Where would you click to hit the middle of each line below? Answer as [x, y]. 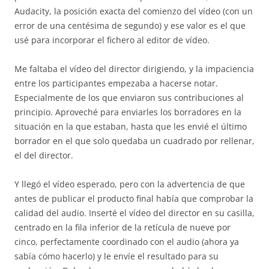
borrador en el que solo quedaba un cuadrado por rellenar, [134, 141]
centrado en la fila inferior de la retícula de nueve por [122, 227]
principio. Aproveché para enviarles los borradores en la [128, 112]
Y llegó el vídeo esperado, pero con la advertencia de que [130, 184]
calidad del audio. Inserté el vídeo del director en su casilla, [134, 213]
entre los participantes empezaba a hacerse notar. [116, 83]
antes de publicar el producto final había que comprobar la [134, 198]
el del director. [44, 155]
